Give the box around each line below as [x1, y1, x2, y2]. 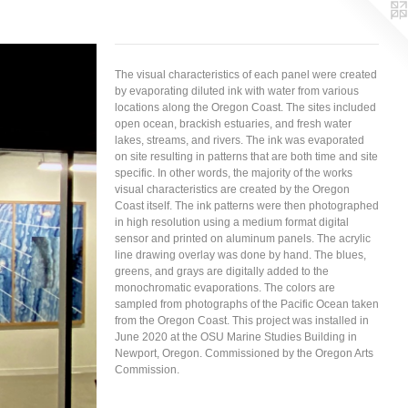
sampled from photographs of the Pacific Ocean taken [115, 298, 379, 311]
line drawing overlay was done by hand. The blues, [115, 249, 366, 261]
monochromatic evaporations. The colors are [115, 281, 335, 294]
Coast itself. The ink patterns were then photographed [115, 199, 379, 212]
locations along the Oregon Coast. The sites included [115, 101, 376, 114]
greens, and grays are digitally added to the [115, 265, 329, 278]
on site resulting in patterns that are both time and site [115, 150, 378, 163]
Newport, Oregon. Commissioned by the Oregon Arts [115, 347, 373, 360]
